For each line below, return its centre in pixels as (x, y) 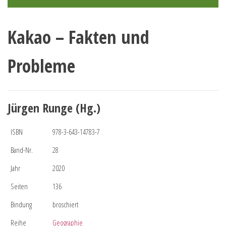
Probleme (41, 66)
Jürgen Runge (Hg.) (54, 107)
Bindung (21, 204)
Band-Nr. (22, 150)
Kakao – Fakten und (78, 37)
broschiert (65, 204)
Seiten (19, 186)
